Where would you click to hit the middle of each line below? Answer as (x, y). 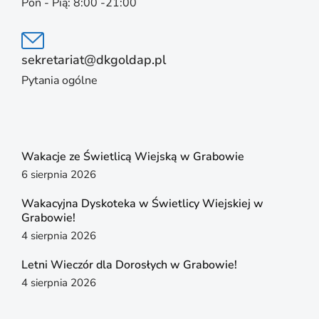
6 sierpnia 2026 (59, 175)
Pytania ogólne (59, 81)
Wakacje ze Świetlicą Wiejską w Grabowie (133, 157)
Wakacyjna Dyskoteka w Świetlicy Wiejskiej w (142, 204)
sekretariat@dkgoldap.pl (94, 60)
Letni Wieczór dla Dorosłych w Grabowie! (129, 265)
